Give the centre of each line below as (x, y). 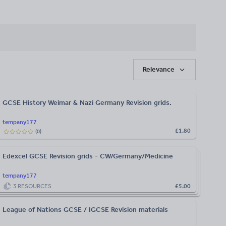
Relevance (159, 70)
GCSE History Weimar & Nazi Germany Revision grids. (87, 103)
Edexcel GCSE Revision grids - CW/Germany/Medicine (88, 156)
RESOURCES (34, 186)
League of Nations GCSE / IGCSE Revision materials (85, 210)
